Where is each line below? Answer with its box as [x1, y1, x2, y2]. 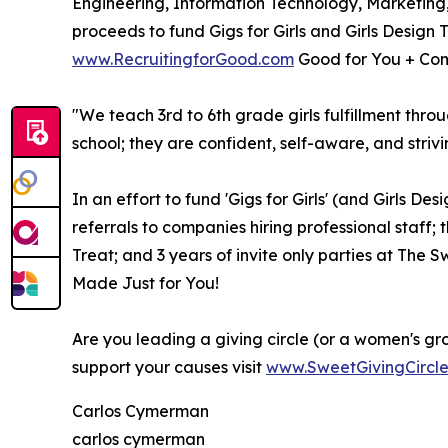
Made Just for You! [72, 272, 219, 293]
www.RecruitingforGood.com [72, 48, 294, 69]
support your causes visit [72, 356, 266, 377]
